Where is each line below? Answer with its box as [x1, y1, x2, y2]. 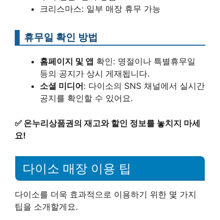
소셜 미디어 [40, 81, 83, 91]
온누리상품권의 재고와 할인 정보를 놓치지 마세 [24, 118, 200, 128]
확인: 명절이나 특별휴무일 [94, 56, 195, 66]
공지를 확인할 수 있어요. [40, 93, 133, 103]
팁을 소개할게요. [15, 202, 78, 212]
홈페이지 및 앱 [40, 56, 94, 66]
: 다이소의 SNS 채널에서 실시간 [83, 81, 205, 91]
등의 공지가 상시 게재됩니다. [40, 69, 150, 79]
